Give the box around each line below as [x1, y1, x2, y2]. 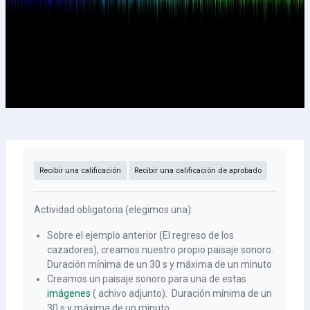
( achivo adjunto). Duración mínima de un [91, 288, 273, 299]
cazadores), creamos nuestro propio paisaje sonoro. [47, 244, 274, 255]
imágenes [47, 288, 91, 299]
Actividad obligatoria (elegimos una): [34, 204, 193, 215]
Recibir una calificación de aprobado [134, 166, 262, 175]
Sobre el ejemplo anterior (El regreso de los [47, 230, 235, 241]
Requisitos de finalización [33, 148, 144, 159]
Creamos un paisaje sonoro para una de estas [47, 273, 247, 284]
